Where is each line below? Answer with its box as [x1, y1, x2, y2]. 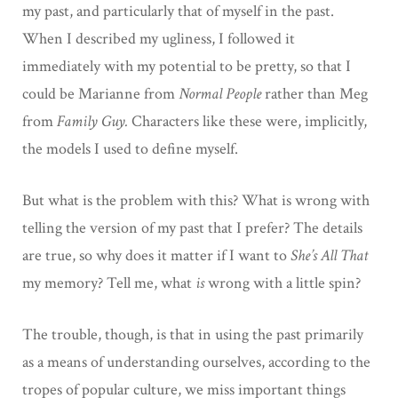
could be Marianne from [22, 83, 179, 104]
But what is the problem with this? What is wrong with [22, 189, 370, 211]
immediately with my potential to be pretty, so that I [22, 55, 351, 76]
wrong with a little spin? [204, 272, 361, 293]
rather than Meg [265, 83, 368, 104]
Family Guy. [57, 110, 131, 131]
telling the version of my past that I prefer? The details [22, 217, 362, 238]
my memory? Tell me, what [22, 272, 195, 293]
